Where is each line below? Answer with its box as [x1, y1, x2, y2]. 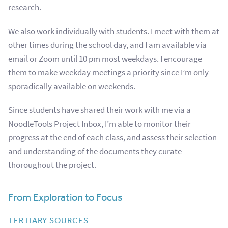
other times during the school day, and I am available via [8, 39, 207, 51]
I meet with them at [151, 25, 219, 37]
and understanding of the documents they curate [8, 145, 182, 157]
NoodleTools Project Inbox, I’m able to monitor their [8, 118, 191, 130]
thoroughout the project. [8, 159, 96, 171]
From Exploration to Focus [8, 190, 122, 203]
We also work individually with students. [8, 25, 151, 37]
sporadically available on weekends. [8, 80, 135, 92]
